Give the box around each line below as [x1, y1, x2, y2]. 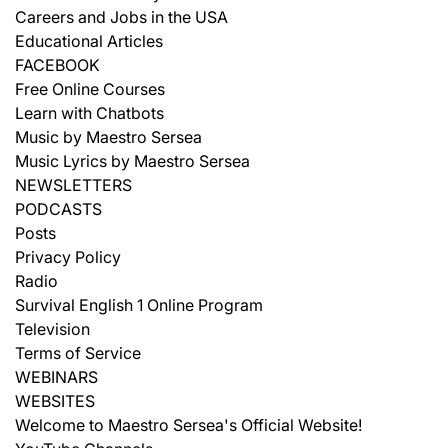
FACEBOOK [15, 54, 100, 75]
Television [15, 318, 90, 339]
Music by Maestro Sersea [15, 126, 202, 147]
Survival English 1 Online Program [15, 294, 263, 315]
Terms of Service [15, 342, 141, 363]
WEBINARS [15, 366, 98, 387]
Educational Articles [15, 30, 163, 51]
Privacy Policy [15, 246, 121, 267]
